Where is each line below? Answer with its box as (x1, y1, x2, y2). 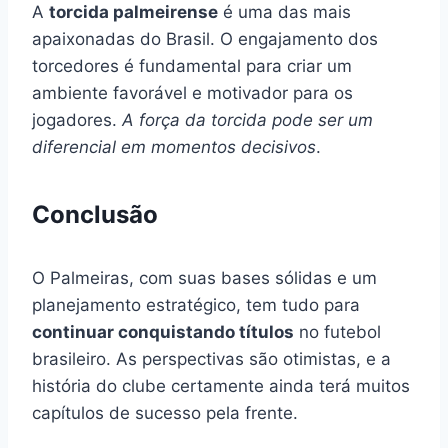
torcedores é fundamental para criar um (32, 55, 352, 76)
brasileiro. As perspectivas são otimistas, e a (32, 348, 391, 369)
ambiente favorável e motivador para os (32, 82, 353, 103)
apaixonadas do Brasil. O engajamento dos (32, 28, 378, 49)
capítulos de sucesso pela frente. (32, 402, 298, 423)
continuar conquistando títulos (32, 321, 294, 342)
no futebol (294, 321, 381, 342)
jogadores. (32, 109, 122, 130)
